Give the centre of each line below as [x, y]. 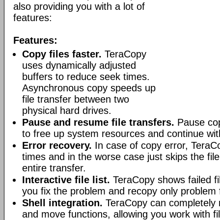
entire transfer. [54, 168]
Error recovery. [57, 145]
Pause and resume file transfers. [98, 122]
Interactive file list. [66, 180]
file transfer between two [76, 99]
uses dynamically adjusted [79, 65]
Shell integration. [62, 203]
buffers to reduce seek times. [86, 77]
